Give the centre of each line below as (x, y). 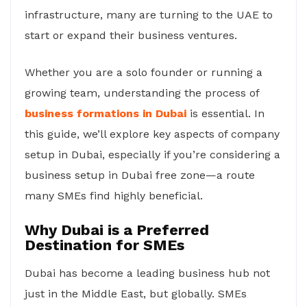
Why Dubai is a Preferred (117, 230)
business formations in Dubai (106, 113)
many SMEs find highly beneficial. (114, 196)
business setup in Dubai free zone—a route (140, 175)
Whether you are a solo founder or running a (144, 72)
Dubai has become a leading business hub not (147, 273)
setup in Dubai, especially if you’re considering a (152, 155)
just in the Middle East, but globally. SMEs (136, 294)
